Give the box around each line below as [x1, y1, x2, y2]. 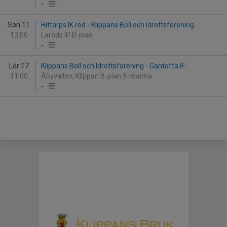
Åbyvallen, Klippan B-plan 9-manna [41, 72, 154, 80]
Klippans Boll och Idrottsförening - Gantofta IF [41, 62, 185, 70]
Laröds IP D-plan [41, 31, 94, 39]
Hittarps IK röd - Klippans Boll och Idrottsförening [41, 21, 194, 29]
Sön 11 [8, 21, 30, 29]
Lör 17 [9, 62, 29, 70]
